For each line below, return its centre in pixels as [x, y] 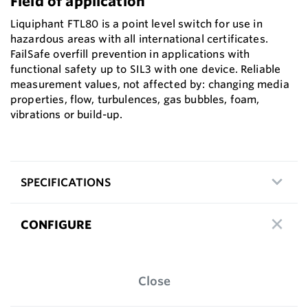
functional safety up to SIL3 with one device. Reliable [146, 69]
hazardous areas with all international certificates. [139, 39]
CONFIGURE [56, 224]
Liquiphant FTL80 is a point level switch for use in [136, 24]
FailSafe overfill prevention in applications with [130, 54]
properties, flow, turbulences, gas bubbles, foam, [135, 100]
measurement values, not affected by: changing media [150, 85]
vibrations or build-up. [67, 115]
